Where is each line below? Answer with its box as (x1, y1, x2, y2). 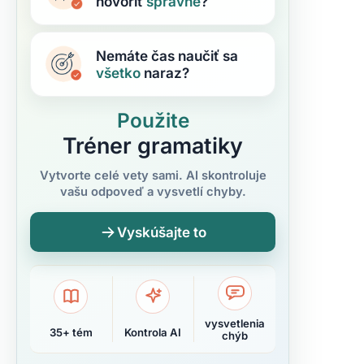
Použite (116, 108, 189, 132)
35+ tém (49, 326, 93, 340)
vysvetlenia (205, 317, 266, 330)
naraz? (141, 64, 189, 81)
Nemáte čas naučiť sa (96, 47, 238, 64)
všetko (96, 64, 141, 81)
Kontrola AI (124, 326, 182, 340)
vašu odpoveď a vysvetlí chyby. (59, 184, 246, 199)
